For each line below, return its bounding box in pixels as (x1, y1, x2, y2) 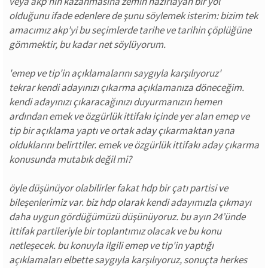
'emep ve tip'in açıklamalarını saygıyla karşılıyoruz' (9, 66, 221, 80)
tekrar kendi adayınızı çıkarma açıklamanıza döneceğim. (9, 81, 244, 94)
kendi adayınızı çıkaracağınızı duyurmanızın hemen (9, 95, 222, 108)
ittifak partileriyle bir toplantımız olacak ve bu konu (9, 224, 221, 237)
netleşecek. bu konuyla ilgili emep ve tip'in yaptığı (9, 239, 214, 252)
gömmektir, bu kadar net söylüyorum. (9, 38, 166, 51)
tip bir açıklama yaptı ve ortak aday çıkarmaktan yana (9, 124, 234, 137)
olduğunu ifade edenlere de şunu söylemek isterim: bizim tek (9, 9, 258, 22)
